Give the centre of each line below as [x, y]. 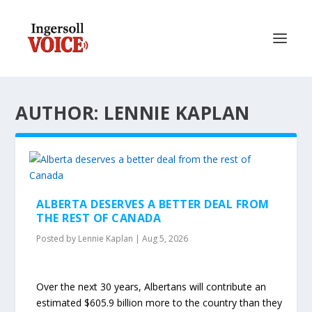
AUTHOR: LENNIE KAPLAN [133, 113]
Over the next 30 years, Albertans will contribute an [151, 287]
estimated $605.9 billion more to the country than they [159, 303]
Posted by [57, 239]
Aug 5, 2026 [165, 239]
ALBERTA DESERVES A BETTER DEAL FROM [153, 204]
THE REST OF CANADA [99, 218]
